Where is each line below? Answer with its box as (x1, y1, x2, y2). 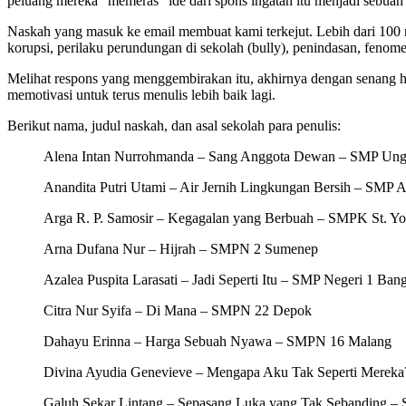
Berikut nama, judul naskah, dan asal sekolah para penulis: (7, 117, 341, 133)
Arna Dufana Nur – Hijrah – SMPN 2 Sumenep (43, 240, 318, 256)
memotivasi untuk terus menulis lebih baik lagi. (7, 86, 275, 102)
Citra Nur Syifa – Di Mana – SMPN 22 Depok (43, 302, 312, 318)
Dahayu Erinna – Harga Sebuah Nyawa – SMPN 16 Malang (43, 333, 391, 349)
